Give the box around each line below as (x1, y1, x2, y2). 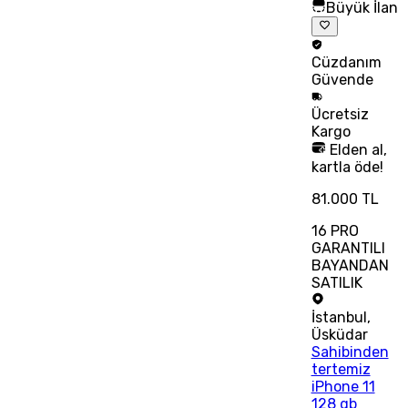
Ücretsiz (311, 105, 369, 123)
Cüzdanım (311, 53, 382, 71)
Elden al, (325, 140, 387, 158)
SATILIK (311, 273, 362, 291)
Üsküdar (311, 325, 368, 343)
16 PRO (311, 221, 359, 240)
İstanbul (311, 308, 367, 326)
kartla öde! (311, 158, 383, 176)
